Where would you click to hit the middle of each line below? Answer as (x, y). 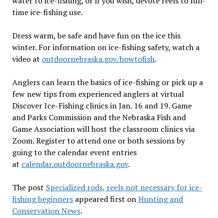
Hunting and (160, 199)
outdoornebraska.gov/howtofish (98, 59)
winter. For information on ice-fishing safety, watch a (106, 47)
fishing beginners (42, 199)
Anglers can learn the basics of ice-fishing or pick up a (107, 82)
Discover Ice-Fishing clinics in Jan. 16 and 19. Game (102, 106)
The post (29, 187)
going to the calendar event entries (74, 152)
